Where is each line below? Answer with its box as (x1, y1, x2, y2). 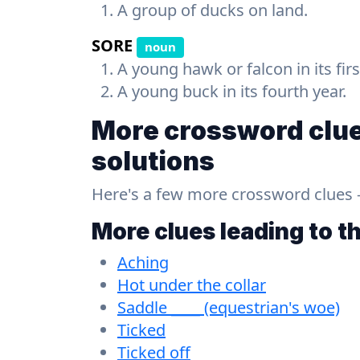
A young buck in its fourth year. (117, 80, 346, 102)
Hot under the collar (117, 273, 266, 296)
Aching (117, 251, 169, 273)
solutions (92, 145, 215, 177)
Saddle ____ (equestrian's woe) (117, 296, 340, 318)
